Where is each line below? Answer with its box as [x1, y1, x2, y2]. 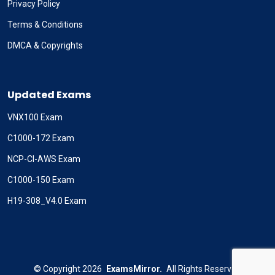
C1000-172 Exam [7, 133, 74, 144]
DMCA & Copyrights [7, 41, 83, 51]
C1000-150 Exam [7, 175, 74, 185]
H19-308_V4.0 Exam [7, 196, 87, 206]
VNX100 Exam [7, 112, 63, 123]
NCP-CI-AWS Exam [7, 154, 80, 165]
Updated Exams [7, 88, 91, 103]
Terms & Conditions [7, 20, 83, 30]
